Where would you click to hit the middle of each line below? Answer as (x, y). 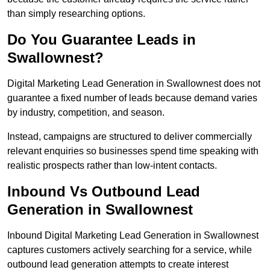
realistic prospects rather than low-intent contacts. (112, 166)
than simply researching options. (76, 14)
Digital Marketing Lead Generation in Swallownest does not (134, 84)
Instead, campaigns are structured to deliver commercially (130, 137)
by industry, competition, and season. (86, 113)
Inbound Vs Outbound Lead (104, 192)
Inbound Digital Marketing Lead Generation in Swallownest (133, 236)
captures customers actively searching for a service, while (130, 250)
